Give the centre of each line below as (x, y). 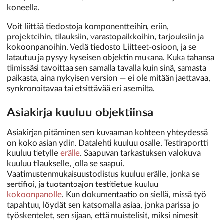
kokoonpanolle (34, 195)
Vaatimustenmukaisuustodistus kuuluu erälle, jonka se (103, 174)
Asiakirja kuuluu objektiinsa (80, 113)
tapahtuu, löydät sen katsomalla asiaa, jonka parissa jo (103, 205)
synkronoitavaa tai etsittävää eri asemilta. (81, 88)
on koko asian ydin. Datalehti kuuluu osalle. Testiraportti (108, 143)
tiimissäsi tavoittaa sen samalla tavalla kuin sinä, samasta (107, 68)
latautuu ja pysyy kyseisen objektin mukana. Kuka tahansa (110, 57)
